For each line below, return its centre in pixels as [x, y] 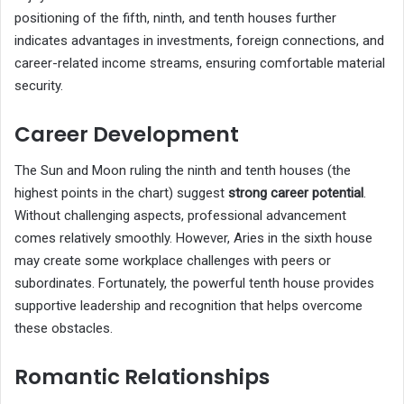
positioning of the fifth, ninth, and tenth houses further [175, 18]
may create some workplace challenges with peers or [173, 260]
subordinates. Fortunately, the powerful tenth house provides [194, 283]
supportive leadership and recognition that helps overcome [188, 305]
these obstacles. [64, 328]
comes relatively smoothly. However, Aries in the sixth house [193, 238]
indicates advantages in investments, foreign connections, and [199, 41]
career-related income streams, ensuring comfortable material [200, 64]
